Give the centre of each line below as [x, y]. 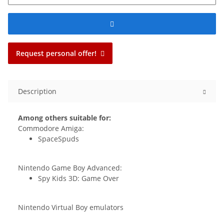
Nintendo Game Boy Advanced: [70, 168]
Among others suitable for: [64, 118]
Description [37, 91]
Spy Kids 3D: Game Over [78, 178]
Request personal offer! [56, 53]
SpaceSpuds [58, 139]
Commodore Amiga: [51, 128]
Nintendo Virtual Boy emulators [71, 207]
